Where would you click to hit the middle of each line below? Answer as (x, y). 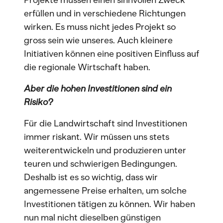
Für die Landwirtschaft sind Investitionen (106, 123)
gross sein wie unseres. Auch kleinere (98, 40)
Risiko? (38, 102)
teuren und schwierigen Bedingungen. (101, 164)
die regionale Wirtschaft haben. (87, 67)
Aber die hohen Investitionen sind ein (98, 89)
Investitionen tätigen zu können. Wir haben (110, 204)
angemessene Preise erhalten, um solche (105, 191)
